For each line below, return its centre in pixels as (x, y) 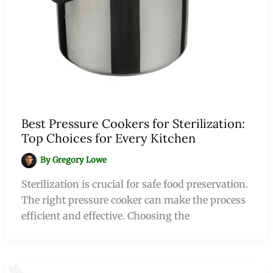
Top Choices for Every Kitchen (108, 138)
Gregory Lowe (80, 160)
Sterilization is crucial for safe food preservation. (134, 184)
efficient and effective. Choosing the (105, 216)
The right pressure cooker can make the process (133, 200)
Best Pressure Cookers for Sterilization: (133, 124)
